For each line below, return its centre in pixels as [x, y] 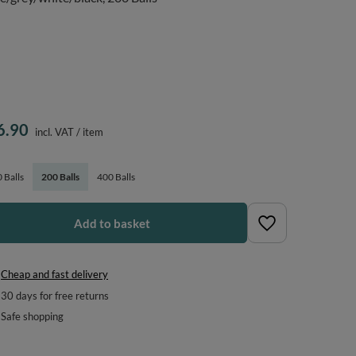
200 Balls [61, 177]
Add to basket [112, 223]
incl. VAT [54, 132]
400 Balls [116, 177]
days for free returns [62, 296]
